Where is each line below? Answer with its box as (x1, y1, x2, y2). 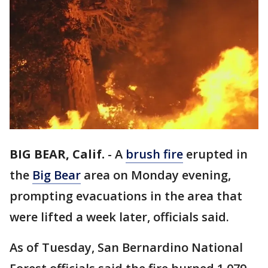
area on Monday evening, (81, 167, 231, 184)
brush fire (126, 146, 183, 163)
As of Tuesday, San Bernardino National (10, 239, 243, 256)
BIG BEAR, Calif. (10, 146, 105, 163)
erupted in (183, 146, 248, 163)
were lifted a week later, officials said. (10, 209, 229, 226)
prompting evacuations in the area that (10, 188, 242, 205)
